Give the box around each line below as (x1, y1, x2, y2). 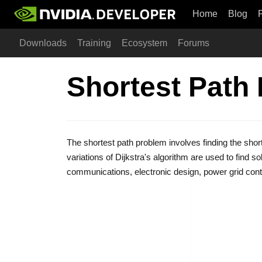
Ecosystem (122, 38, 167, 48)
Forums (178, 38, 209, 48)
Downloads (19, 38, 67, 48)
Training (77, 38, 111, 48)
